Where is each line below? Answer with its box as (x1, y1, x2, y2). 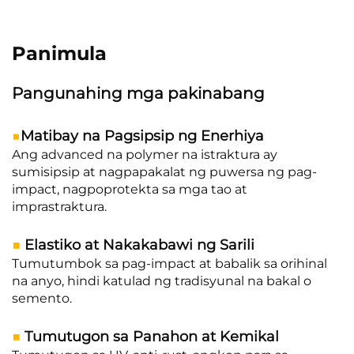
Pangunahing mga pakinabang (12, 84, 265, 104)
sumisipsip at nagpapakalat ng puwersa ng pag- (12, 164, 317, 180)
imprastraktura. (12, 199, 107, 215)
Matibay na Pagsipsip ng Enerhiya (21, 127, 264, 145)
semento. (12, 291, 72, 307)
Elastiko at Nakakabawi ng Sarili (24, 236, 254, 254)
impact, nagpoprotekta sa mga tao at (12, 182, 247, 198)
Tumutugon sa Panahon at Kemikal (24, 328, 279, 346)
